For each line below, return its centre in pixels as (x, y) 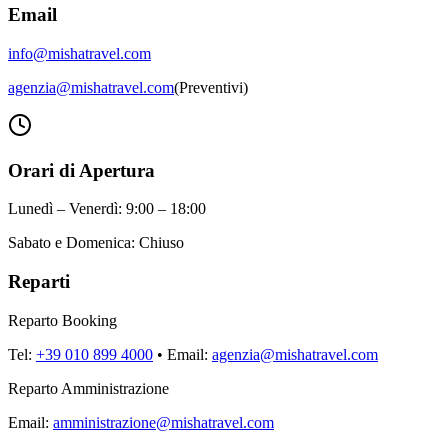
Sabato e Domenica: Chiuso (96, 243)
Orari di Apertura (81, 170)
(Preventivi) (211, 87)
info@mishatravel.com (79, 53)
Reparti (39, 282)
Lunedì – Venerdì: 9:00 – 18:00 (107, 209)
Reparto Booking (62, 320)
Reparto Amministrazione (88, 388)
